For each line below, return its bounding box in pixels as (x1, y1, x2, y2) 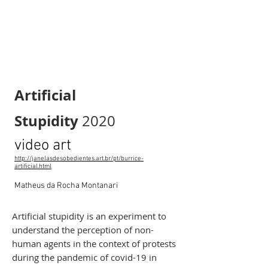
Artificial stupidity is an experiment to (12, 210, 166, 222)
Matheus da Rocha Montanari (14, 181, 118, 191)
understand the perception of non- (12, 224, 154, 236)
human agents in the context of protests (12, 237, 176, 249)
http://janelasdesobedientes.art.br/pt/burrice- (14, 155, 144, 163)
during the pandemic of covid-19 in (12, 251, 157, 263)
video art (14, 136, 71, 155)
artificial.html (14, 163, 51, 170)
